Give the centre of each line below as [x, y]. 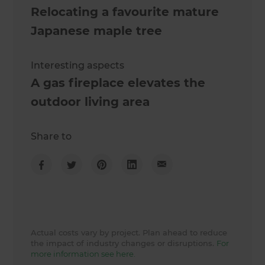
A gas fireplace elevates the [118, 83]
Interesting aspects [78, 65]
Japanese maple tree [97, 30]
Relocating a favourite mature [125, 12]
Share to [51, 136]
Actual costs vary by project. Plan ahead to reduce [129, 232]
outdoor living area [91, 101]
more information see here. [83, 253]
